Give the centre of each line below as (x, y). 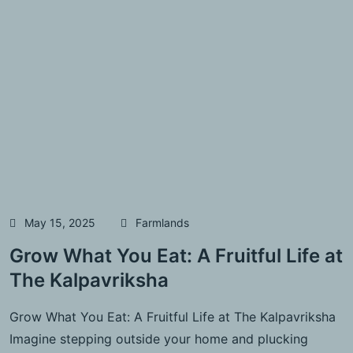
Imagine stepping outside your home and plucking (159, 338)
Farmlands (162, 222)
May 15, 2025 (60, 222)
